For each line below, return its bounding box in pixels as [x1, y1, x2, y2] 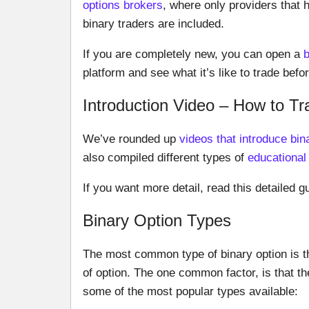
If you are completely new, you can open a [83, 47, 303, 61]
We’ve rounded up [83, 132, 179, 146]
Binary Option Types [83, 211, 231, 230]
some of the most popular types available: [83, 284, 298, 298]
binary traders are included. [83, 17, 224, 30]
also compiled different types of [83, 150, 248, 164]
